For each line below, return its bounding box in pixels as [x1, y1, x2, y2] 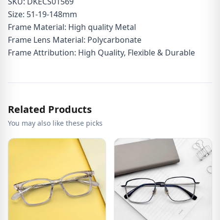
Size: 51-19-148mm [8, 9, 77, 20]
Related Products [8, 103, 92, 116]
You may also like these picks [8, 118, 103, 128]
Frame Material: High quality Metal [8, 22, 136, 32]
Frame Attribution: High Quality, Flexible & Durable [8, 47, 195, 58]
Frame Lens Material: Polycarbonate [8, 34, 141, 45]
